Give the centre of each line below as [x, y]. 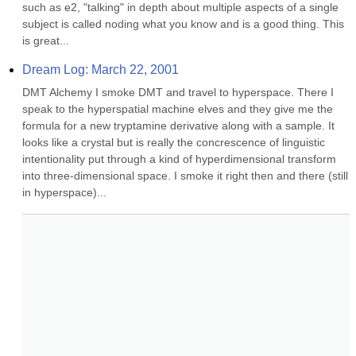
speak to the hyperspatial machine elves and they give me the [178, 109]
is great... [46, 41]
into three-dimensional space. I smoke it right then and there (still [185, 176]
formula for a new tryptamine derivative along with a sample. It [178, 126]
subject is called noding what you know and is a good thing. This [183, 24]
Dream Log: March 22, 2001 [101, 70]
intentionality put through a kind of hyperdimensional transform [179, 159]
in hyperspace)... [64, 192]
